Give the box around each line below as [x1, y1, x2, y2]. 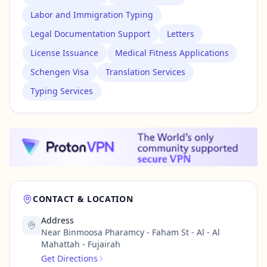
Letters [167, 28, 194, 39]
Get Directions [41, 253, 98, 264]
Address [41, 215, 74, 226]
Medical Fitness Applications [115, 47, 229, 58]
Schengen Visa [30, 66, 89, 77]
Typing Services [30, 85, 93, 97]
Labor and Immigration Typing [30, 9, 153, 20]
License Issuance [30, 47, 98, 58]
